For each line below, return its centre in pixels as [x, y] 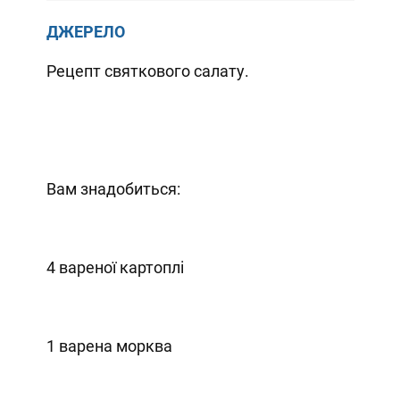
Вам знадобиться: [113, 188]
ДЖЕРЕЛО [85, 31]
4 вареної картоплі [115, 267]
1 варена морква [109, 346]
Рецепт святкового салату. [147, 71]
